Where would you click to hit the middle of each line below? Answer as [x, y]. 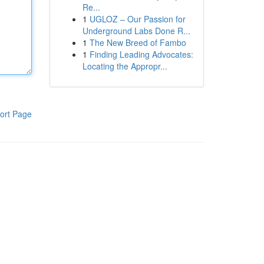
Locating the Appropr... [125, 66]
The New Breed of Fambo [138, 42]
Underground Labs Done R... [136, 31]
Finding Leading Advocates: [141, 54]
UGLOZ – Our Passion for [137, 19]
